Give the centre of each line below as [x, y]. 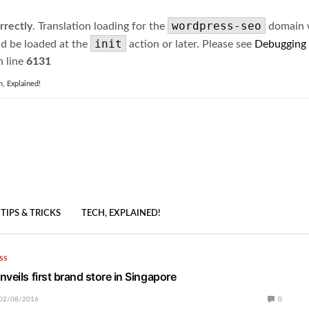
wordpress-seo [217, 26]
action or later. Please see [190, 44]
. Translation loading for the [100, 26]
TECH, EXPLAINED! [121, 214]
